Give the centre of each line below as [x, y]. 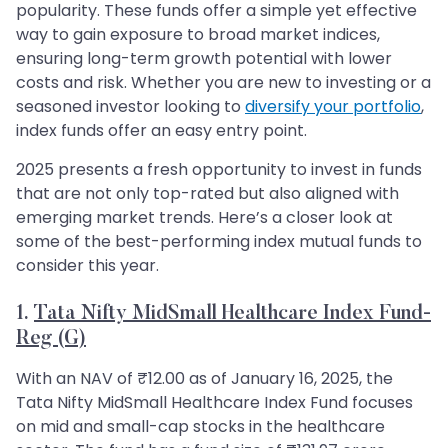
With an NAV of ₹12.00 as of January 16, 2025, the [204, 378]
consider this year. [87, 265]
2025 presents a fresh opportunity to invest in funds [219, 169]
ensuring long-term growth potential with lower [204, 58]
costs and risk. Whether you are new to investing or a [223, 82]
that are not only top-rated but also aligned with [207, 193]
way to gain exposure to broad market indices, [198, 34]
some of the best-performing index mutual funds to [219, 241]
